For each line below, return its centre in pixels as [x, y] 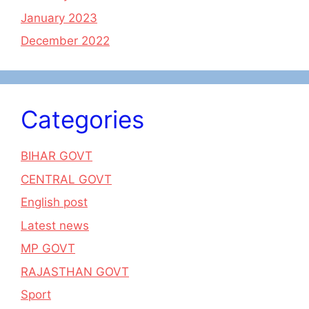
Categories [82, 119]
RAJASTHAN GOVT [75, 271]
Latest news [55, 225]
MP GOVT [48, 248]
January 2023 [59, 18]
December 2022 [65, 41]
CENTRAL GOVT [66, 179]
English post [54, 202]
